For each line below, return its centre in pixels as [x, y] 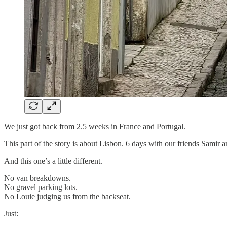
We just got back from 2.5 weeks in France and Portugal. [95, 127]
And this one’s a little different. [53, 161]
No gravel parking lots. [41, 187]
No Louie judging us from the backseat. [67, 197]
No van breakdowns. [37, 178]
